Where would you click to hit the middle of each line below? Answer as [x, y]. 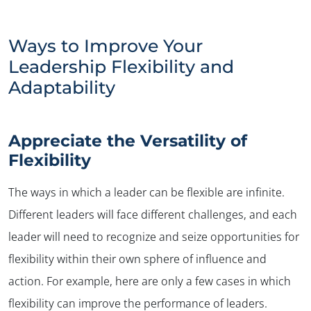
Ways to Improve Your [106, 45]
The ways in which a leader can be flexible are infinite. [146, 192]
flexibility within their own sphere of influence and [137, 259]
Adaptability [62, 87]
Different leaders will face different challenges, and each [153, 214]
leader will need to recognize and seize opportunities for [154, 236]
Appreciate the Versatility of [128, 140]
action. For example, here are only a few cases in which [150, 281]
